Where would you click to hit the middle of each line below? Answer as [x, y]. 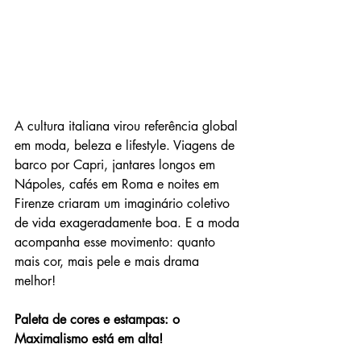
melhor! [35, 280]
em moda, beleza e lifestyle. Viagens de [127, 145]
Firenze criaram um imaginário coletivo [124, 203]
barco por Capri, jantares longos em [117, 164]
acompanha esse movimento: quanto [117, 242]
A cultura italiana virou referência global [128, 126]
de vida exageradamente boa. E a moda [129, 222]
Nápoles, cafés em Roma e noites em [119, 184]
